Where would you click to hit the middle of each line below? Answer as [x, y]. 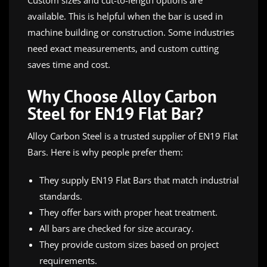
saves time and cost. [69, 64]
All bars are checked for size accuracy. [117, 228]
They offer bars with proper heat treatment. [128, 212]
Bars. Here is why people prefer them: [105, 152]
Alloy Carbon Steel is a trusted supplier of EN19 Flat [133, 136]
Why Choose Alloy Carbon [122, 96]
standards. [61, 196]
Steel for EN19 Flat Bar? [115, 113]
